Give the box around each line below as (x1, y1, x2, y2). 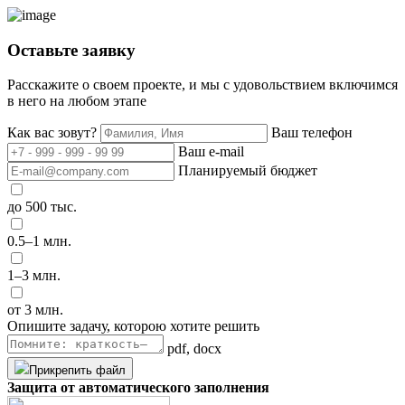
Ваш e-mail (178, 144, 244, 160)
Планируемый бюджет (178, 163, 317, 179)
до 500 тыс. (7, 199, 77, 215)
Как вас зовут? (7, 125, 97, 141)
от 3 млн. (7, 302, 63, 318)
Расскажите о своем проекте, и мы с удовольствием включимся (7, 77, 398, 93)
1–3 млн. (7, 268, 61, 284)
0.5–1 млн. (7, 233, 71, 250)
